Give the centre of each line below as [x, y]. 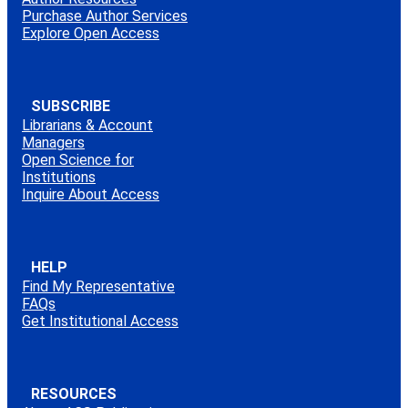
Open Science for [78, 159]
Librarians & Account [87, 125]
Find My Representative [98, 286]
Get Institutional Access [100, 321]
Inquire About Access [91, 194]
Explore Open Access [91, 33]
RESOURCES [74, 393]
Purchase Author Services [105, 15]
